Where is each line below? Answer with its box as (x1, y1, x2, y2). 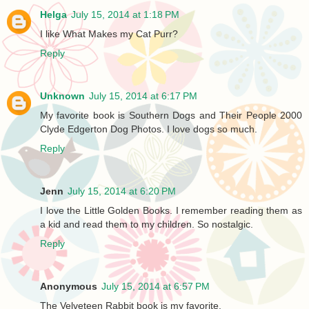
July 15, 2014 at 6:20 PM (68, 186, 176, 197)
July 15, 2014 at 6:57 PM (101, 281, 210, 292)
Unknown (40, 90, 85, 102)
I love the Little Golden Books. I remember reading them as (40, 205, 302, 217)
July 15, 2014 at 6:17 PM (89, 90, 197, 102)
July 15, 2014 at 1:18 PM (71, 9, 179, 21)
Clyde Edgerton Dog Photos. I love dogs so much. (40, 123, 257, 135)
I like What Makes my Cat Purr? (40, 28, 178, 40)
